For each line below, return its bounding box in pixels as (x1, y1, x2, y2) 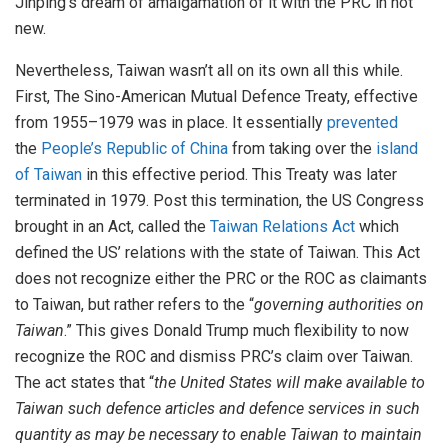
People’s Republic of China (41, 139, 228, 159)
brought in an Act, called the (15, 217, 210, 237)
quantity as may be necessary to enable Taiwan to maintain (15, 425, 422, 445)
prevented (327, 113, 398, 133)
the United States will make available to (154, 373, 425, 393)
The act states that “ (15, 373, 154, 393)
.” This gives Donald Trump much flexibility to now (64, 321, 409, 341)
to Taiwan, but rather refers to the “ (15, 295, 254, 315)
